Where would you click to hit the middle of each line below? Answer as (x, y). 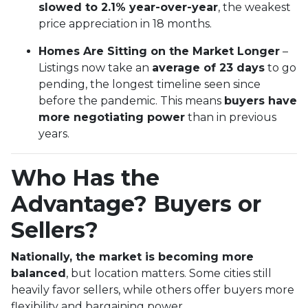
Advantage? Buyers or (136, 203)
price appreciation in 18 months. (125, 23)
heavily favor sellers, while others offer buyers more (153, 289)
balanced (38, 273)
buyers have (261, 100)
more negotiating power (112, 117)
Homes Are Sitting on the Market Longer (159, 51)
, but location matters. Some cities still (169, 273)
